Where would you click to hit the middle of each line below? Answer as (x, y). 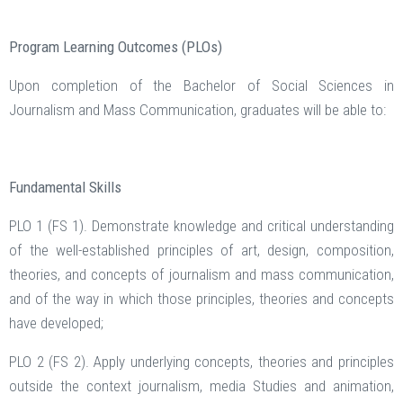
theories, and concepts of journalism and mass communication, (201, 275)
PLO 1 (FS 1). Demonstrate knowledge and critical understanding (201, 226)
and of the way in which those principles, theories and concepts (201, 299)
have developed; (56, 323)
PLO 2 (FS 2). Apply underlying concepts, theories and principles (201, 362)
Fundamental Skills (65, 188)
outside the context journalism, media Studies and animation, (201, 386)
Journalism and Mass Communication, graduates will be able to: (197, 110)
